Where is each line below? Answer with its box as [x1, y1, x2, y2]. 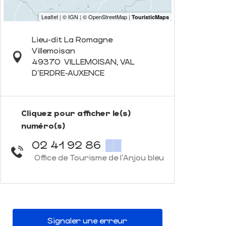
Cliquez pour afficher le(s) [21, 108, 131, 118]
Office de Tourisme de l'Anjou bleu [34, 152, 164, 162]
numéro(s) [21, 121, 65, 130]
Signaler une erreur [47, 215, 128, 225]
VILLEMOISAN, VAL [64, 56, 135, 66]
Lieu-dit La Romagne [31, 34, 112, 44]
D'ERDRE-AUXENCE [31, 68, 104, 77]
